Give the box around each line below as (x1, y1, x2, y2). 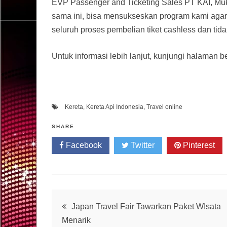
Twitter (129, 140, 155, 149)
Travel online (146, 103, 182, 110)
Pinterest (181, 140, 215, 149)
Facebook (64, 140, 102, 149)
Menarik (62, 215, 91, 224)
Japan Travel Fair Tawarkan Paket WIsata (71, 202, 221, 211)
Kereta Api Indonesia (86, 103, 143, 110)
